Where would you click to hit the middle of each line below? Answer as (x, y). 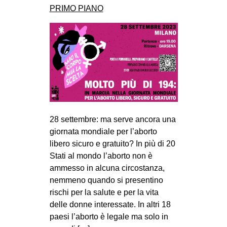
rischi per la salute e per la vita (104, 192)
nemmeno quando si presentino (106, 180)
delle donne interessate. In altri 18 (110, 204)
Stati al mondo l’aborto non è (101, 156)
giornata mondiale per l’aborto (103, 131)
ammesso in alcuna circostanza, (107, 168)
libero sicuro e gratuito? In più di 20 (112, 143)
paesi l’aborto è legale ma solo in (109, 216)
